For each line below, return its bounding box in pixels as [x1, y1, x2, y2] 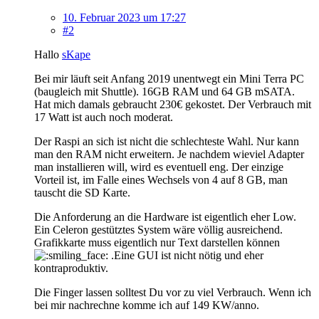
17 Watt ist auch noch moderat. [34, 111, 173, 124]
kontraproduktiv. [34, 262, 108, 275]
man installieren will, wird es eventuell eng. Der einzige [34, 161, 283, 174]
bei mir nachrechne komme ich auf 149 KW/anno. [34, 299, 259, 312]
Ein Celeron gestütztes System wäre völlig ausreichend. [34, 224, 283, 236]
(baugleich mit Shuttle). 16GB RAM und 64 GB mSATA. [34, 85, 295, 98]
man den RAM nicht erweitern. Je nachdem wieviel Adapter [34, 148, 304, 161]
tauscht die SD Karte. [34, 187, 130, 199]
